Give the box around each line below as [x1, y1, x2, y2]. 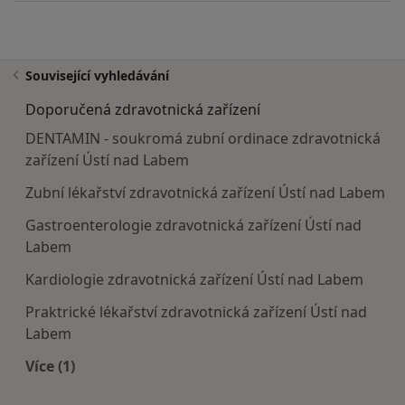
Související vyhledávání [25, 67, 169, 85]
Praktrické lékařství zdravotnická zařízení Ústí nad [25, 302, 367, 323]
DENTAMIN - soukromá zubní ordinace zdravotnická [25, 128, 381, 149]
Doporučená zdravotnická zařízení [25, 99, 260, 120]
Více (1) [25, 356, 75, 377]
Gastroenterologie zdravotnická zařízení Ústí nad [25, 215, 362, 236]
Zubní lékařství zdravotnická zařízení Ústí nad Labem [25, 183, 385, 203]
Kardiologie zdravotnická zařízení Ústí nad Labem [25, 269, 363, 290]
